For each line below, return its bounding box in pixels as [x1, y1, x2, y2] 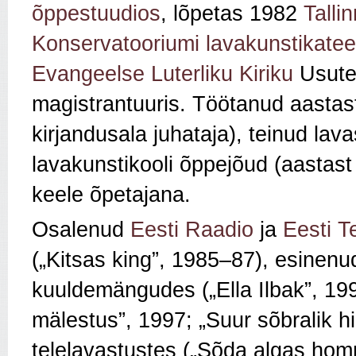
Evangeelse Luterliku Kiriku [32, 62, 293, 87]
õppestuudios [32, 2, 161, 26]
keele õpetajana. [32, 183, 191, 207]
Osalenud [32, 218, 130, 242]
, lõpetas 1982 [161, 2, 304, 26]
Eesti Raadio [130, 218, 253, 242]
